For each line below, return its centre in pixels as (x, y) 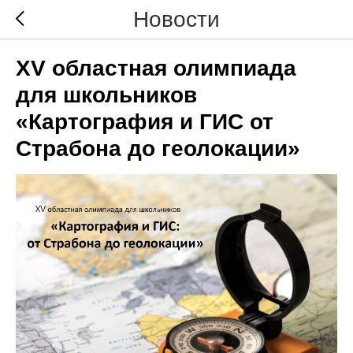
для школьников (106, 95)
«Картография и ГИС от (145, 122)
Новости (176, 19)
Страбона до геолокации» (158, 149)
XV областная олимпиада (156, 68)
